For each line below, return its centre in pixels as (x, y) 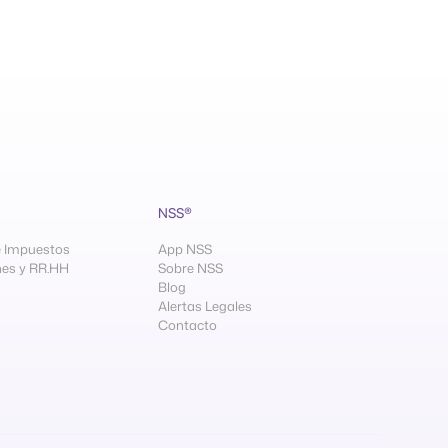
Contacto (188, 325)
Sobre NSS (191, 268)
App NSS (185, 249)
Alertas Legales (205, 306)
